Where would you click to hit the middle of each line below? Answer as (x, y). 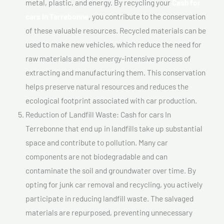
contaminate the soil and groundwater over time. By (111, 170)
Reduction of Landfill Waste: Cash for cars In (98, 114)
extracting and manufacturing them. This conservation (115, 72)
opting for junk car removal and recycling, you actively (114, 184)
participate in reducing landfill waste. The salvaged (109, 198)
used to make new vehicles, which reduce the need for (113, 44)
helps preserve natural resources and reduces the (107, 86)
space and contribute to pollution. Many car (97, 142)
